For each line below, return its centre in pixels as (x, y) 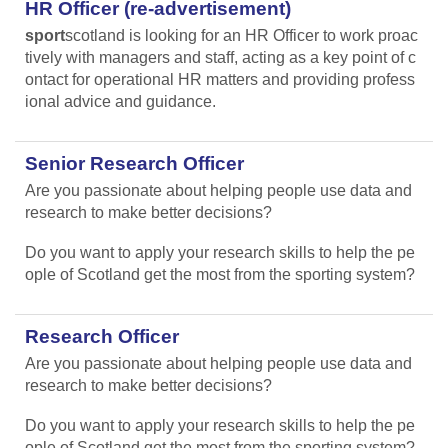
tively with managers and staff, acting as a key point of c (220, 57)
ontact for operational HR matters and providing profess (220, 79)
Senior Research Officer (134, 163)
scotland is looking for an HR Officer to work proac (241, 35)
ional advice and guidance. (120, 101)
